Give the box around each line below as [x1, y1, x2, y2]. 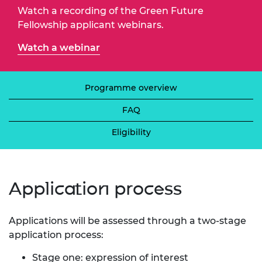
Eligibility [111, 126, 151, 137]
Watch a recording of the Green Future [18, 5, 204, 16]
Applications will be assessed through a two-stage [9, 215, 246, 226]
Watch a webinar [18, 42, 100, 53]
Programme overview [85, 82, 177, 93]
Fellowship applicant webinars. [18, 19, 164, 30]
